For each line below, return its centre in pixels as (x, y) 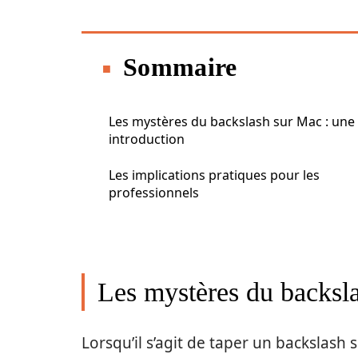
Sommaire (180, 67)
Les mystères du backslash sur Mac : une (232, 121)
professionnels (154, 193)
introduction (147, 139)
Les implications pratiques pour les (214, 175)
